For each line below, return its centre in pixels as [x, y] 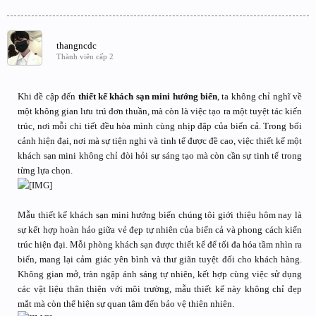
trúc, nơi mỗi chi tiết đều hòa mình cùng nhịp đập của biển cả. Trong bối [160, 126]
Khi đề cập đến [48, 96]
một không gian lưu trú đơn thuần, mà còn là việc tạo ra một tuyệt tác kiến [160, 111]
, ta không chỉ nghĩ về [260, 96]
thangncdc [77, 45]
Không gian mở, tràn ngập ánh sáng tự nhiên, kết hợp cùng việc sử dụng [160, 274]
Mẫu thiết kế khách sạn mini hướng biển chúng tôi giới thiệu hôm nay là [160, 215]
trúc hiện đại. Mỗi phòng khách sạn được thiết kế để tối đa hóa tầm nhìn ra [160, 244]
